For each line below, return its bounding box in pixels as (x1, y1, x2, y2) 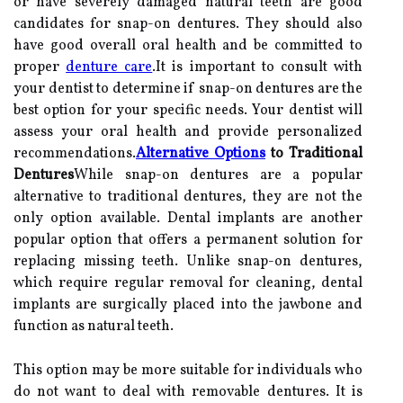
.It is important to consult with (152, 57, 363, 77)
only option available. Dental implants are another (13, 208, 363, 228)
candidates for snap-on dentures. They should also (13, 13, 363, 34)
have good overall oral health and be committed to (13, 35, 363, 56)
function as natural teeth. (13, 316, 174, 336)
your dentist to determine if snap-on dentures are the (13, 78, 363, 99)
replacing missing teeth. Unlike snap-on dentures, (13, 251, 363, 272)
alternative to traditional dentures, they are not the (13, 186, 363, 207)
